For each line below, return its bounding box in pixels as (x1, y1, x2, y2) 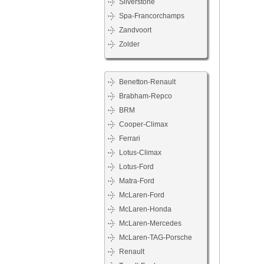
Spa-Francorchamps (119, 12, 184, 20)
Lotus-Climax (119, 148, 161, 157)
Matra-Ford (119, 177, 154, 185)
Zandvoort (119, 26, 151, 34)
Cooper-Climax (119, 120, 168, 128)
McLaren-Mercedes (119, 219, 181, 227)
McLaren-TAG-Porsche (119, 233, 192, 242)
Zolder (119, 40, 140, 48)
